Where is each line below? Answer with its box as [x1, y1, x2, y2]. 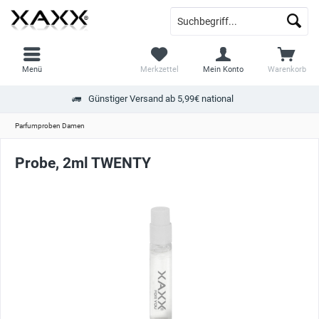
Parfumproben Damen [15, 122, 85, 130]
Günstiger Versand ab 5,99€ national [88, 93, 234, 104]
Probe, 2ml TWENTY [15, 155, 151, 172]
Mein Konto [202, 65, 244, 74]
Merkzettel [140, 65, 179, 74]
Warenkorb [267, 65, 306, 74]
